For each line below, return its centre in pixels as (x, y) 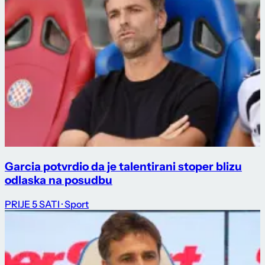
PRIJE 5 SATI (32, 204)
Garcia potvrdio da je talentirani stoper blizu (123, 167)
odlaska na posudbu (59, 180)
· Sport (75, 204)
